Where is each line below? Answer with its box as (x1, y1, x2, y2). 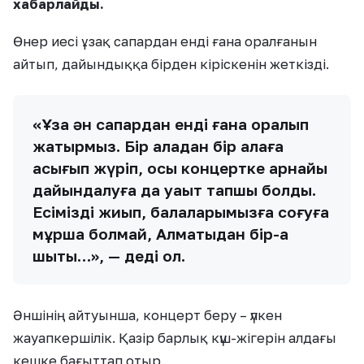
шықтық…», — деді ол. (32, 246, 185, 266)
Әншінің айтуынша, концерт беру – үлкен (13, 307, 282, 324)
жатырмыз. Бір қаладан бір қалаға (32, 136, 284, 156)
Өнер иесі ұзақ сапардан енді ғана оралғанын (13, 33, 317, 50)
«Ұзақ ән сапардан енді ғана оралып (32, 115, 309, 134)
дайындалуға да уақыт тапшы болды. (32, 180, 316, 200)
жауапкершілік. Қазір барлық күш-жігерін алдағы (13, 330, 336, 347)
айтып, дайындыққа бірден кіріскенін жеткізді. (13, 56, 329, 73)
